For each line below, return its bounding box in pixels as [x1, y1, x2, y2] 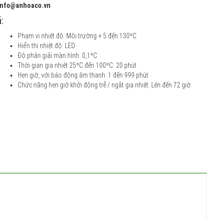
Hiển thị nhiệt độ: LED [18, 42, 75, 50]
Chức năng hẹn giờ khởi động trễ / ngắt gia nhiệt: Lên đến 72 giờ [18, 81, 191, 89]
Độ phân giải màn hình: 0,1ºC [18, 52, 97, 59]
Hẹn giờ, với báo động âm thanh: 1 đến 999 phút [18, 71, 148, 79]
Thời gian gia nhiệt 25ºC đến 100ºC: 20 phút [18, 61, 138, 69]
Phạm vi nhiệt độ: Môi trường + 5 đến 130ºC [18, 32, 138, 40]
